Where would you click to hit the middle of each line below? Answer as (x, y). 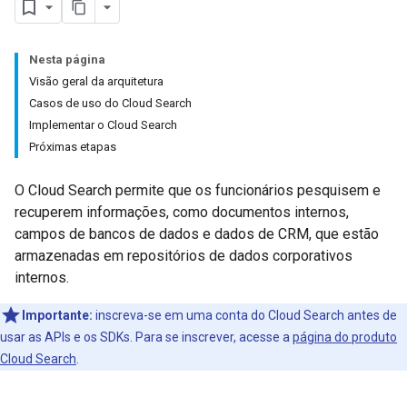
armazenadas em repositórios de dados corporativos (184, 256)
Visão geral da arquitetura (96, 81)
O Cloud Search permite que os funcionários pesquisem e (198, 190)
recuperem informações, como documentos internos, (182, 212)
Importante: (57, 315)
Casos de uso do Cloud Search (110, 103)
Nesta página (67, 60)
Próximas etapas (73, 147)
